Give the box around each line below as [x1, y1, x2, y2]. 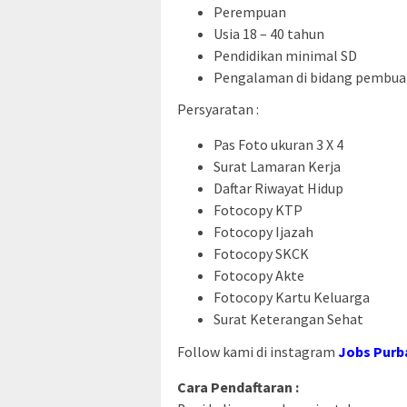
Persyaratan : [177, 100, 259, 119]
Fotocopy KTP [213, 201, 303, 220]
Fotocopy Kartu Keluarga [213, 288, 370, 307]
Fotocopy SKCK [213, 244, 309, 263]
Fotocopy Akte [213, 266, 304, 285]
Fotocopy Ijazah [213, 223, 313, 242]
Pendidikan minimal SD [213, 45, 357, 65]
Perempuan [213, 2, 286, 21]
